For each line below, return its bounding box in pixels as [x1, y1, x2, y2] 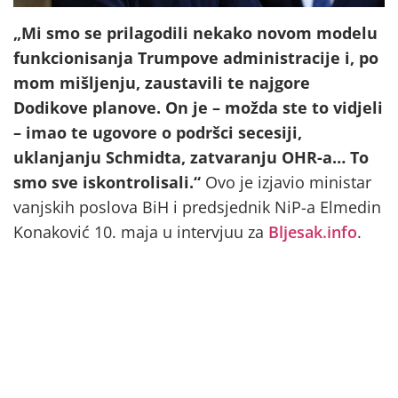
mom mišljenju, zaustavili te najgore [13, 71, 310, 93]
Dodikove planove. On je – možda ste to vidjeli [13, 96, 383, 118]
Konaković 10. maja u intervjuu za [13, 220, 268, 243]
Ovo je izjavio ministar [201, 171, 371, 193]
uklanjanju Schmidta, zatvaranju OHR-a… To [13, 146, 369, 168]
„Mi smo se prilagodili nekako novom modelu [13, 21, 378, 44]
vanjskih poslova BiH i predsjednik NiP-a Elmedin [13, 195, 381, 218]
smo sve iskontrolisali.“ [13, 171, 201, 193]
